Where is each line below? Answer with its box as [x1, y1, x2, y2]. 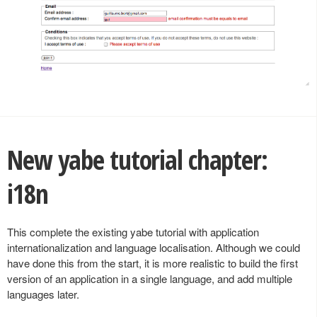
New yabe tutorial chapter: [7, 142, 267, 178]
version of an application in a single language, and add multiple [7, 270, 292, 286]
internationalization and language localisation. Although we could [7, 239, 300, 255]
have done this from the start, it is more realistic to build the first [7, 255, 298, 270]
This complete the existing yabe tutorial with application [7, 224, 259, 239]
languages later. [7, 286, 79, 301]
